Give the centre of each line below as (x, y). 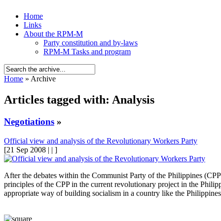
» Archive (39, 79)
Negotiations (29, 121)
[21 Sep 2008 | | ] (31, 149)
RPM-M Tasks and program (87, 52)
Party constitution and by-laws (91, 43)
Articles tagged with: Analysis (79, 99)
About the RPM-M (53, 34)
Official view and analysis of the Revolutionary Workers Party (101, 141)
